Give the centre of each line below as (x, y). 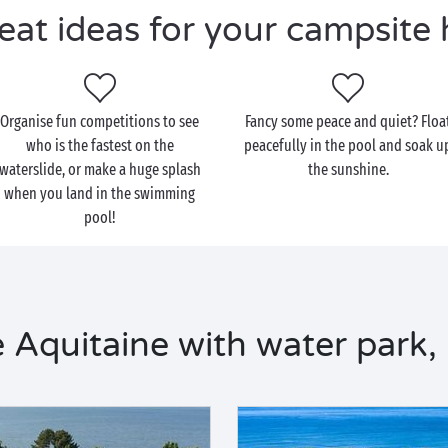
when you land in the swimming (100, 193)
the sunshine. (348, 169)
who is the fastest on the (99, 145)
